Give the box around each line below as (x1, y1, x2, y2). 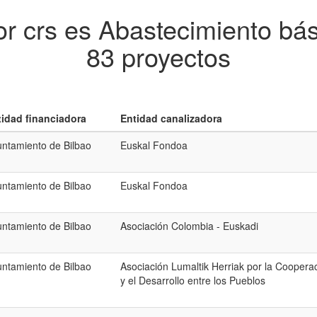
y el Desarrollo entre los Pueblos (120, 273, 265, 287)
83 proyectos (86, 38, 231, 74)
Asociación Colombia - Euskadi (120, 219, 258, 233)
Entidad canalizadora (120, 111, 222, 125)
